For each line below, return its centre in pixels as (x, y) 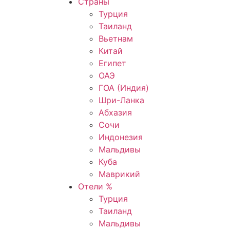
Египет (112, 63)
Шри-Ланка (121, 100)
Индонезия (121, 137)
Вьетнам (116, 39)
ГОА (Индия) (124, 88)
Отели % (95, 186)
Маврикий (119, 174)
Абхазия (115, 112)
